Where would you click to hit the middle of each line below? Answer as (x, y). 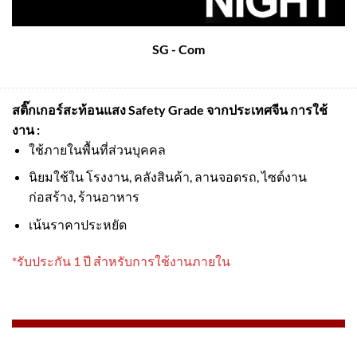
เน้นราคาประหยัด (77, 224)
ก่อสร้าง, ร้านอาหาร (84, 197)
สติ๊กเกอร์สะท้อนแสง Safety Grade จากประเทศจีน (151, 109)
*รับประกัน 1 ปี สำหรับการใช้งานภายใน (121, 261)
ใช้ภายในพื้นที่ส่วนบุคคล (97, 149)
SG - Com (178, 49)
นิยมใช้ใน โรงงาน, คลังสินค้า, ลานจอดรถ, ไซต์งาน (167, 177)
